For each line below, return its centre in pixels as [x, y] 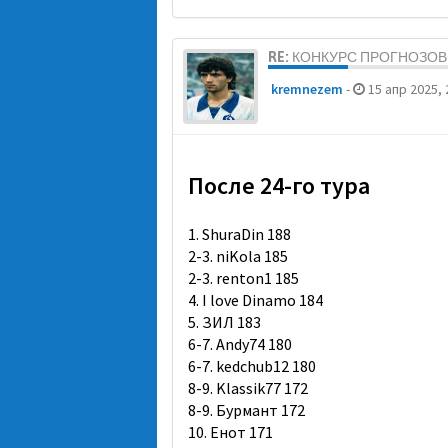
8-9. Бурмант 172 [246, 410]
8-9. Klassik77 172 [248, 388]
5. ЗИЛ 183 [224, 322]
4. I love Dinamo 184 [255, 300]
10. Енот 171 [230, 432]
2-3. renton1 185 [243, 278]
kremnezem [307, 89]
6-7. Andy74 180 [240, 344]
